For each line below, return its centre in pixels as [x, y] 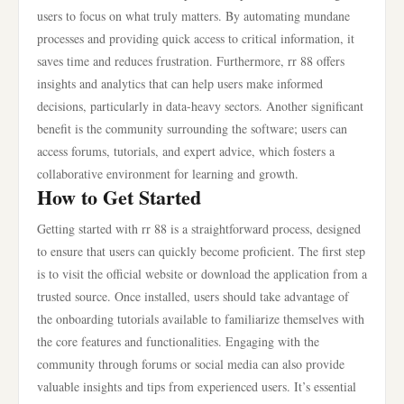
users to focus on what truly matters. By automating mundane [193, 16]
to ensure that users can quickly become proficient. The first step [201, 251]
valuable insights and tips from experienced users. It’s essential [197, 386]
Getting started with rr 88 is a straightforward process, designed [199, 229]
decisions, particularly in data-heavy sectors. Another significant [200, 106]
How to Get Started [119, 197]
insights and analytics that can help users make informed [180, 83]
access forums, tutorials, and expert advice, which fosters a [186, 151]
